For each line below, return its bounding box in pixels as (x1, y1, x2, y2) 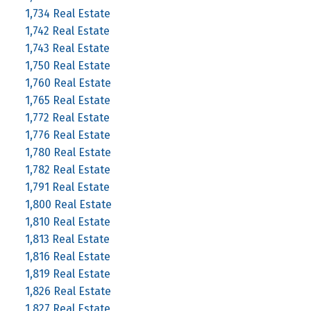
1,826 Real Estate (24, 284, 111, 298)
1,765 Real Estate (24, 93, 110, 107)
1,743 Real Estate (24, 41, 110, 55)
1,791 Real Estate (24, 180, 110, 194)
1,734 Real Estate (24, 6, 110, 20)
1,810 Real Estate (24, 215, 110, 228)
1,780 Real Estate (24, 145, 111, 159)
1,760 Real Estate (24, 76, 111, 90)
